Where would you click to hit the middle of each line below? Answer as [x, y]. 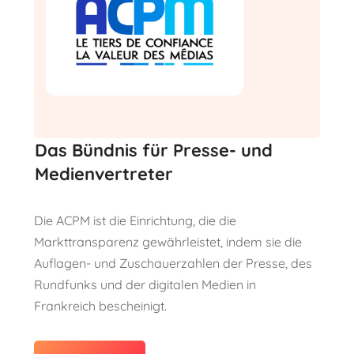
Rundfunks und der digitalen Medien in [145, 284]
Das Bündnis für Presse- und [153, 150]
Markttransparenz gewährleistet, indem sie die [168, 241]
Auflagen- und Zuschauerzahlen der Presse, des [173, 263]
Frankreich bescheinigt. [100, 305]
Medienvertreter [104, 173]
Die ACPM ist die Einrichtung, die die [135, 220]
